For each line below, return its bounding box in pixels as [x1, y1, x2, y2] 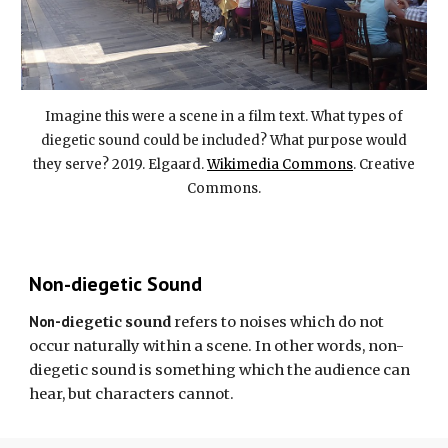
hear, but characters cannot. [29, 385, 238, 403]
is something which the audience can [136, 361, 411, 379]
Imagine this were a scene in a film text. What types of [45, 108, 403, 126]
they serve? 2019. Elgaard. [33, 156, 207, 174]
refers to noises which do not [171, 313, 385, 331]
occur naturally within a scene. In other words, [29, 337, 366, 355]
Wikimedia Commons [207, 156, 353, 174]
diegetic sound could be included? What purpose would [41, 132, 407, 150]
